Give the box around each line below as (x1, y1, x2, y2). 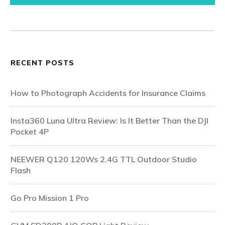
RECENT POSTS (11, 58, 74, 67)
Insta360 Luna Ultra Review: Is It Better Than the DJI (11, 115, 208, 126)
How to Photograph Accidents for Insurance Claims (11, 87, 205, 98)
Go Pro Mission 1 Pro (11, 192, 89, 203)
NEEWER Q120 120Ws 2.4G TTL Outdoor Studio (11, 154, 197, 164)
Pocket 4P (11, 126, 49, 137)
